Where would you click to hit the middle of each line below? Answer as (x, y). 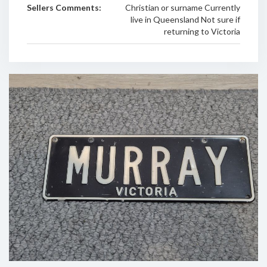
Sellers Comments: (64, 7)
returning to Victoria (202, 31)
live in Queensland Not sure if (185, 19)
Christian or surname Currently (182, 7)
